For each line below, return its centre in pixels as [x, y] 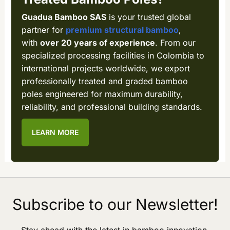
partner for [43, 30]
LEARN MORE [55, 132]
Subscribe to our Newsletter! [115, 205]
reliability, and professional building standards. [112, 107]
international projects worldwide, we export [106, 69]
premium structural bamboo [122, 30]
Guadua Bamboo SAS [64, 17]
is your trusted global [148, 17]
